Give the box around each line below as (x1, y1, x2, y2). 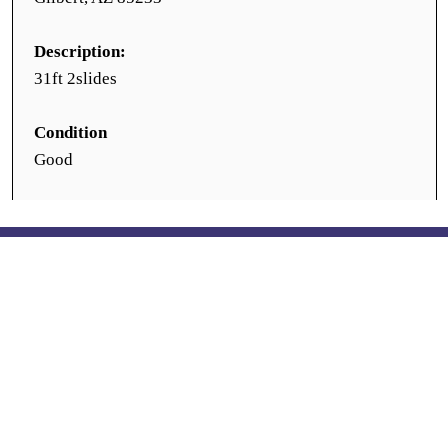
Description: (34, 42, 126, 61)
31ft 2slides (34, 69, 117, 88)
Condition (34, 123, 107, 142)
